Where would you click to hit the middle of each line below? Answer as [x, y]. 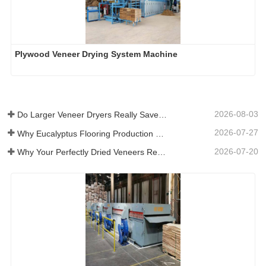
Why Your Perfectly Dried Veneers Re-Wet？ [161, 152]
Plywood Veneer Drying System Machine [96, 54]
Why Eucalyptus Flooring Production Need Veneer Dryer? [160, 133]
